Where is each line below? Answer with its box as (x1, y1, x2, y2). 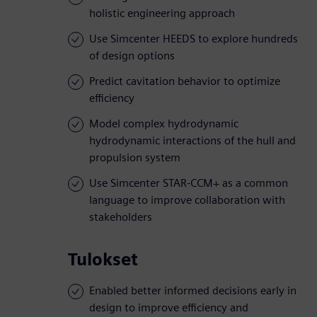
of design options (89, 49, 175, 63)
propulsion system (89, 151, 180, 165)
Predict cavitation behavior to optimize (89, 74, 280, 88)
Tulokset (68, 249, 138, 270)
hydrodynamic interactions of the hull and (89, 134, 296, 148)
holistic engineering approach (89, 6, 235, 21)
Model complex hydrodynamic (89, 117, 238, 131)
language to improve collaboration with (89, 193, 285, 207)
